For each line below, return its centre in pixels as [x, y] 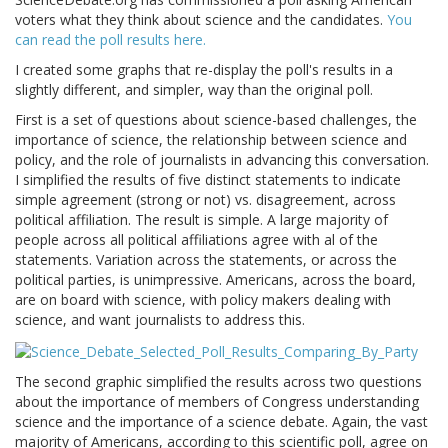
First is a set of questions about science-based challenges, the [216, 120]
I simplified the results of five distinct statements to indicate [208, 180]
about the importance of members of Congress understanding [217, 401]
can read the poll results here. [110, 40]
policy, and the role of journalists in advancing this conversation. [222, 160]
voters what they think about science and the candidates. [201, 20]
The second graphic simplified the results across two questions [218, 381]
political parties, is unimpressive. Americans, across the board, [215, 280]
